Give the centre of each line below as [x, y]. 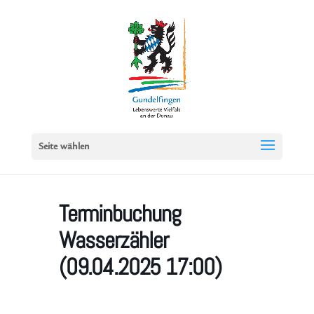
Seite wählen [64, 147]
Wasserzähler [114, 240]
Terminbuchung [120, 214]
